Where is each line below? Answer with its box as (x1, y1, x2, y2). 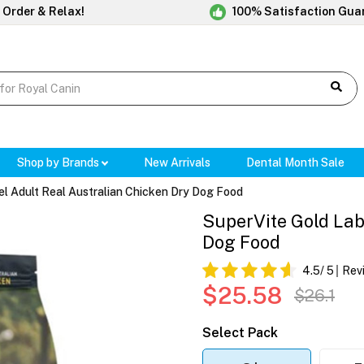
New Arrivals (144, 156, 211, 170)
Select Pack (202, 325, 278, 341)
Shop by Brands (16, 156, 102, 170)
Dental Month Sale (246, 156, 345, 170)
